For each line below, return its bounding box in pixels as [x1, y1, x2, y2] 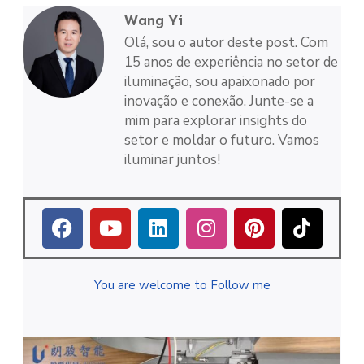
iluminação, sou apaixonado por [124, 72, 315, 92]
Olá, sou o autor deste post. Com [124, 33, 328, 53]
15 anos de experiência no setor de [124, 53, 338, 72]
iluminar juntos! [124, 150, 220, 170]
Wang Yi [124, 11, 183, 30]
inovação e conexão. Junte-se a [124, 92, 314, 111]
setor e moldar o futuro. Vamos [124, 131, 319, 150]
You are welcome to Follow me [93, 276, 271, 293]
